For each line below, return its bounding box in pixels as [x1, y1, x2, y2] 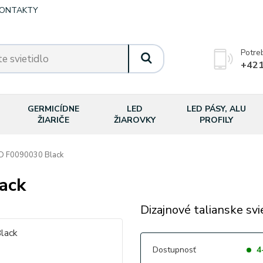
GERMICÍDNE [27, 103, 79, 114]
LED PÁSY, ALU [186, 103, 246, 114]
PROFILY [199, 114, 233, 126]
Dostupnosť [152, 244, 196, 255]
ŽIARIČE [37, 114, 69, 126]
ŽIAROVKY [114, 114, 156, 126]
